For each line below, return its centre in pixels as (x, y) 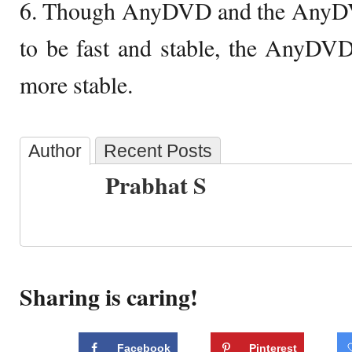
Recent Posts (158, 151)
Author (55, 151)
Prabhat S (156, 185)
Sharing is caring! (109, 297)
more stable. (76, 84)
